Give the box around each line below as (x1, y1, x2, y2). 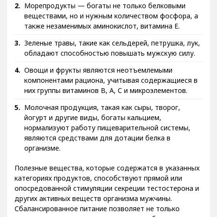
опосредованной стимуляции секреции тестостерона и (15, 190, 199, 200)
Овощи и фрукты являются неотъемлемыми (24, 72, 172, 82)
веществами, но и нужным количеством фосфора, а (24, 18, 198, 28)
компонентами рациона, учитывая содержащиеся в (24, 82, 198, 92)
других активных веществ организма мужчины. (15, 201, 172, 210)
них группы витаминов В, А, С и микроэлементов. (24, 93, 187, 102)
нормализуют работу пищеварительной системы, (24, 130, 190, 139)
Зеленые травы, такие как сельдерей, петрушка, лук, (24, 45, 200, 55)
